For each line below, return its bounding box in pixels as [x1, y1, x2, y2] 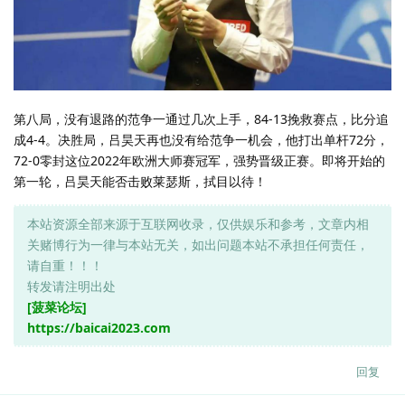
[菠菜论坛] [27, 297, 87, 316]
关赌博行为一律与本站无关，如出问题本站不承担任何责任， [27, 235, 369, 253]
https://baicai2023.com [27, 318, 171, 336]
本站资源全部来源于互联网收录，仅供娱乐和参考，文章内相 [27, 214, 369, 232]
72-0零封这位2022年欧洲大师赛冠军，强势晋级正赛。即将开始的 [14, 151, 385, 169]
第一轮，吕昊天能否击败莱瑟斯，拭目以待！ [14, 172, 267, 190]
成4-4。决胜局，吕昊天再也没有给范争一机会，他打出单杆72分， [14, 130, 389, 148]
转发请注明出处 [27, 277, 116, 295]
